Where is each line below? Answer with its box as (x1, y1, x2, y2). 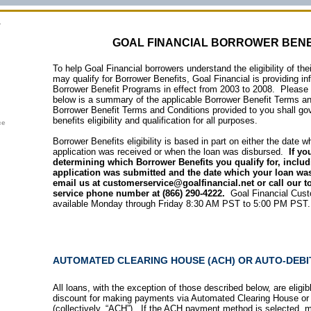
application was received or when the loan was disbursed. (53, 146, 289, 157)
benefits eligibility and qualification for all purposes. (53, 115, 258, 126)
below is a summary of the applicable (53, 94, 205, 105)
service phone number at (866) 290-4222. (53, 188, 230, 199)
